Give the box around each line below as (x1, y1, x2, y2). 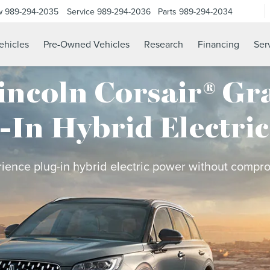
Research (144, 37, 183, 51)
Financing (198, 37, 239, 51)
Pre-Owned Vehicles (43, 37, 130, 51)
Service (67, 5, 95, 17)
